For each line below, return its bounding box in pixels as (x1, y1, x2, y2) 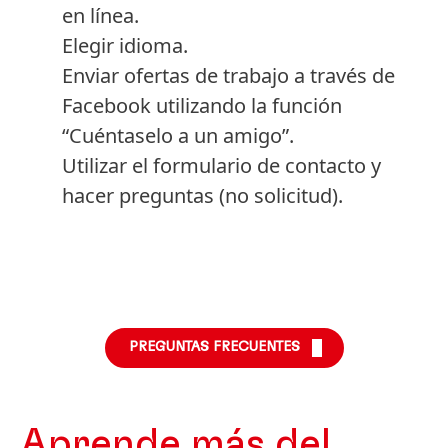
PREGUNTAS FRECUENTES (128, 339, 300, 354)
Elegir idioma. (62, 31, 188, 59)
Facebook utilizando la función (62, 91, 342, 119)
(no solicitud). (219, 181, 343, 209)
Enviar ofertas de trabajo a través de (62, 61, 395, 89)
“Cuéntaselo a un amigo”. (62, 121, 294, 149)
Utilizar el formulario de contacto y (62, 151, 381, 179)
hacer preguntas (62, 181, 219, 209)
